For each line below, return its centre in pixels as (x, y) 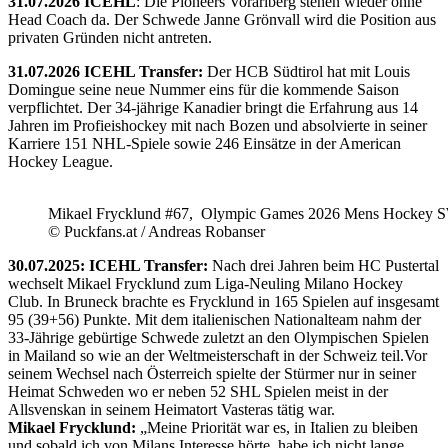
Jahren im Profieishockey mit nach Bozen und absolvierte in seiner (217, 125)
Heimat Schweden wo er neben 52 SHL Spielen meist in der (198, 391)
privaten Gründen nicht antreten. (110, 37)
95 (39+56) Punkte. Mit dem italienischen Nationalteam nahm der (214, 319)
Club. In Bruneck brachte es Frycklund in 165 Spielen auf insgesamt (223, 301)
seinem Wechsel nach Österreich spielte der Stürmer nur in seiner (212, 373)
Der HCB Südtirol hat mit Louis (306, 71)
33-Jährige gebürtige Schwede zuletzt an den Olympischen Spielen (218, 337)
